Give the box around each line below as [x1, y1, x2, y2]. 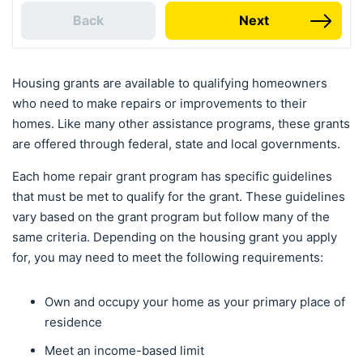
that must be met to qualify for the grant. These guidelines [12, 189, 345, 205]
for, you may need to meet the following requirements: [12, 250, 327, 266]
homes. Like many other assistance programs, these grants [12, 116, 350, 132]
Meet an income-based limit [45, 343, 207, 359]
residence [45, 314, 105, 331]
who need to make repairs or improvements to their [12, 96, 307, 112]
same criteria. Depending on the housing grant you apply [12, 229, 337, 246]
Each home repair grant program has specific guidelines [12, 169, 332, 185]
